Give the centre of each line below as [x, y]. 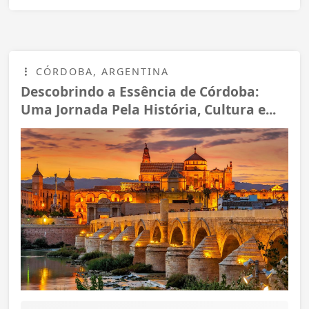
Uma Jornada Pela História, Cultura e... [148, 109]
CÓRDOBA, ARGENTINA [100, 71]
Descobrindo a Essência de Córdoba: [140, 91]
